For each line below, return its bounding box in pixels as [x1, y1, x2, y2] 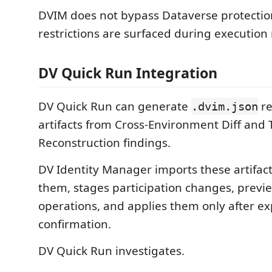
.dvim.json [191, 100, 258, 113]
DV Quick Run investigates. [38, 243, 185, 259]
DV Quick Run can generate [38, 98, 191, 114]
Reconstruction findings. [38, 135, 171, 151]
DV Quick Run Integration [38, 63, 217, 83]
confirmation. [38, 216, 111, 232]
